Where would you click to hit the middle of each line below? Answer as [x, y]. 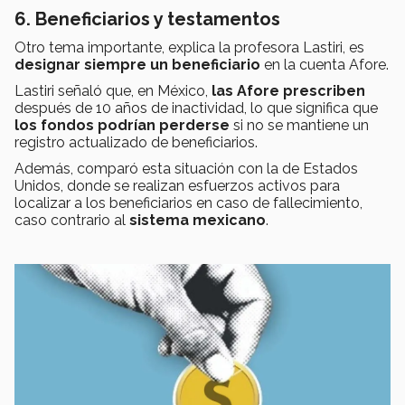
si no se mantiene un [299, 126]
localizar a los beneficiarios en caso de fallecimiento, [188, 203]
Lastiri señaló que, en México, [113, 91]
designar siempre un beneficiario [137, 65]
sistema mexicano [198, 221]
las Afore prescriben [288, 91]
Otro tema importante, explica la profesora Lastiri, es [189, 48]
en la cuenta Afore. [325, 65]
